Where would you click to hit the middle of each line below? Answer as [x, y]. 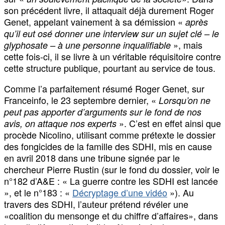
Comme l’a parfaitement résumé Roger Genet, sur [104, 89]
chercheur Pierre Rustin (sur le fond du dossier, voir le [112, 170]
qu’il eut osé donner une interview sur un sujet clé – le [111, 34]
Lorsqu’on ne [185, 100]
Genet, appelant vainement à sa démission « [95, 22]
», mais [187, 45]
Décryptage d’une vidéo [120, 193]
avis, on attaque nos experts [62, 124]
